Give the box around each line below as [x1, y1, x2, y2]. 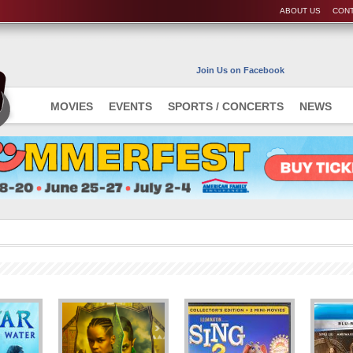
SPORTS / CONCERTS [168, 100, 284, 113]
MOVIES [50, 100, 93, 113]
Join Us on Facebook [196, 65, 284, 75]
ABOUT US [280, 6, 321, 15]
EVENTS [109, 100, 152, 113]
